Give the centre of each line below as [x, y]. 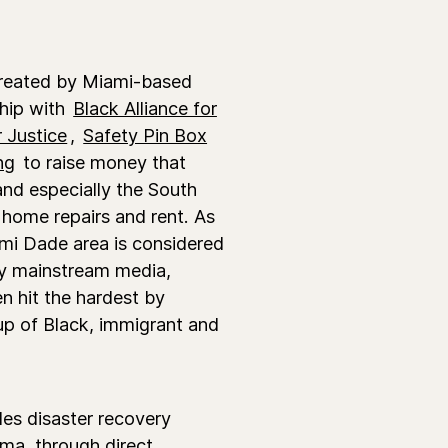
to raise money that [102, 161]
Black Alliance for [145, 107]
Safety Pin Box [145, 134]
